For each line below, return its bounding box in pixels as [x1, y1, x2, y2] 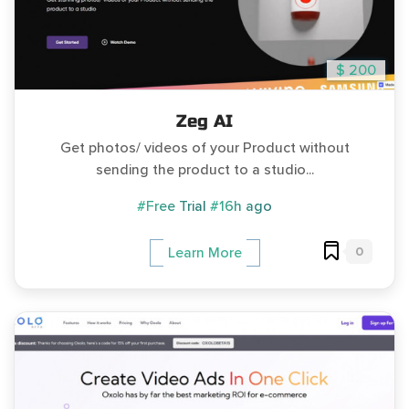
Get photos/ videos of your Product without [59, 138, 350, 157]
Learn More [167, 243, 242, 262]
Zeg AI [176, 110, 233, 131]
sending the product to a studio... [95, 160, 314, 179]
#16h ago [210, 196, 272, 215]
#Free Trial [137, 196, 206, 215]
